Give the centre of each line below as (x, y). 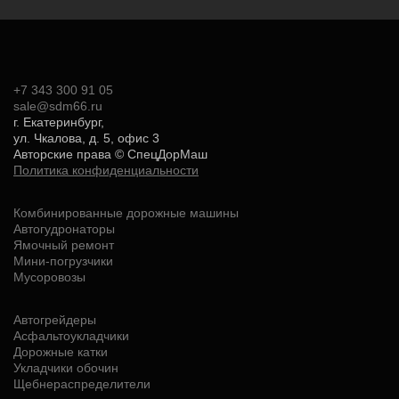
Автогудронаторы (64, 228)
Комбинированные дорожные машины (126, 212)
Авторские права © (70, 154)
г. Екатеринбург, (59, 122)
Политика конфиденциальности (106, 170)
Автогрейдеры (55, 319)
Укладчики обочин (66, 367)
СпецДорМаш (167, 154)
